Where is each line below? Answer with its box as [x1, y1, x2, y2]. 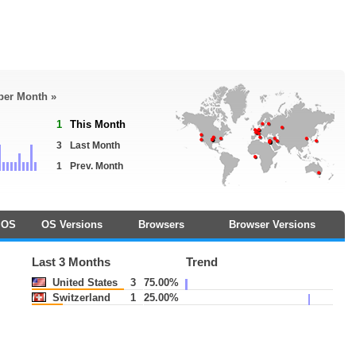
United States [49, 277, 118, 288]
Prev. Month [70, 161, 123, 172]
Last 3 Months [32, 256, 111, 269]
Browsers [137, 219, 184, 230]
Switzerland [49, 292, 111, 304]
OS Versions [41, 219, 103, 230]
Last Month [70, 140, 120, 151]
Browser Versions [229, 219, 315, 230]
